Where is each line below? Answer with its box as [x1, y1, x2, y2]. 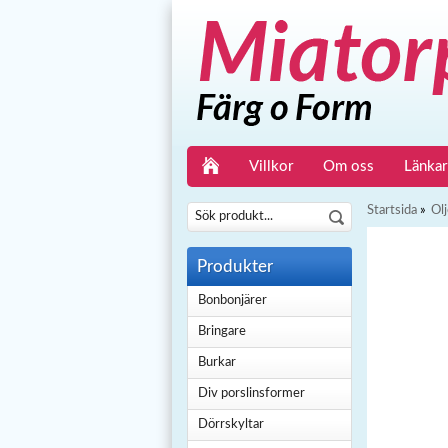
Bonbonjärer [198, 294, 267, 307]
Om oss [323, 159, 374, 174]
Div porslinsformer [198, 387, 305, 400]
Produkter [197, 258, 273, 275]
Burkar [198, 356, 236, 369]
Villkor [249, 159, 293, 174]
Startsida [367, 204, 417, 217]
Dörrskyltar [198, 418, 264, 431]
